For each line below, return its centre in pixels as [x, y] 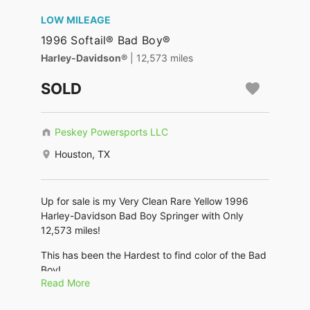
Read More [65, 283]
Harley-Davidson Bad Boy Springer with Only [142, 216]
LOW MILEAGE [76, 20]
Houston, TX [82, 154]
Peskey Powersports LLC [111, 132]
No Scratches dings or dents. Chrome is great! [146, 295]
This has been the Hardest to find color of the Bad [154, 255]
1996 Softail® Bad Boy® [106, 40]
